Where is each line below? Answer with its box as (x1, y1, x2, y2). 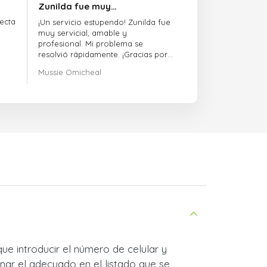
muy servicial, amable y (38, 28, 128, 38)
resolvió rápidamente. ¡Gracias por (38, 49, 168, 59)
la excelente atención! (38, 60, 120, 70)
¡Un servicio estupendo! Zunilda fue (38, 17, 171, 27)
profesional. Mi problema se (38, 39, 144, 48)
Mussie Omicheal (38, 67, 102, 77)
